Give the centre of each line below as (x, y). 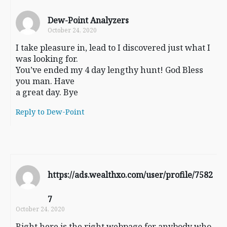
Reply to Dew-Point (50, 112)
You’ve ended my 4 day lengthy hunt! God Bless (109, 70)
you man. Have (45, 81)
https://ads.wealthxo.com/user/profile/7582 (130, 175)
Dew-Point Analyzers (88, 21)
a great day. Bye (47, 92)
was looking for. (47, 59)
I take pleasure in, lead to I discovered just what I (113, 48)
